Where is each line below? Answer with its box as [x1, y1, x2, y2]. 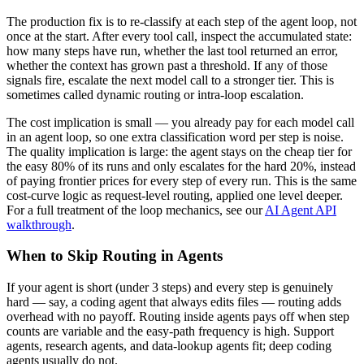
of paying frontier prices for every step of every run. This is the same [6, 173, 357, 188]
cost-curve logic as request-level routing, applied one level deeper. [6, 188, 343, 202]
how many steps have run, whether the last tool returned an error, [6, 43, 338, 58]
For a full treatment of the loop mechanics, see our [6, 202, 265, 217]
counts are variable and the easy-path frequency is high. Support [6, 323, 334, 338]
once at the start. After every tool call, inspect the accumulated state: [6, 28, 352, 43]
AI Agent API [265, 202, 336, 217]
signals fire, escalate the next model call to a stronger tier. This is [6, 72, 334, 87]
